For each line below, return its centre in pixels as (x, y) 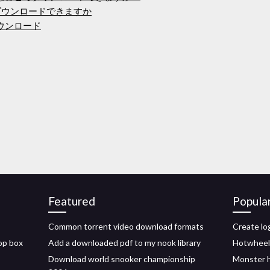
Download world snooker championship (122, 259)
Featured (72, 201)
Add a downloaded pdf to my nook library (124, 243)
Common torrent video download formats (126, 226)
